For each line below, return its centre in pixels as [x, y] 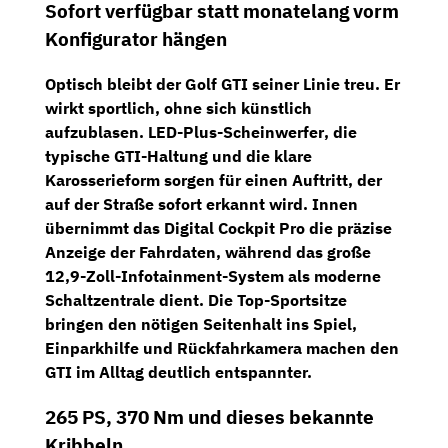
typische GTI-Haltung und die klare [178, 155]
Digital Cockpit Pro [234, 227]
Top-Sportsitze [292, 299]
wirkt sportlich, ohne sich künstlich [178, 107]
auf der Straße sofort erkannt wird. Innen [201, 203]
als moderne [332, 275]
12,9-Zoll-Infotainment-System [164, 275]
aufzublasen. [96, 131]
